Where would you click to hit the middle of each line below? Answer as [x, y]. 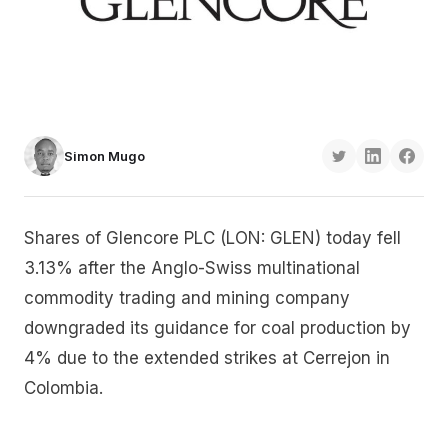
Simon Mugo [104, 156]
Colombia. [63, 388]
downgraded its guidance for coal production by [217, 328]
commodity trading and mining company [187, 298]
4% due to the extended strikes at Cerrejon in [207, 358]
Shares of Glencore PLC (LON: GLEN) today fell [212, 238]
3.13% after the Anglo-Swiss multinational [192, 268]
